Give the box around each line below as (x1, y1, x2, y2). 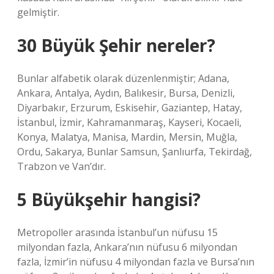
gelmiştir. (17, 6, 59, 19)
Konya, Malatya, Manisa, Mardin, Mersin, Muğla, (17, 130, 237, 144)
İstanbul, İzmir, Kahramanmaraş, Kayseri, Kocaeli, (17, 116, 242, 129)
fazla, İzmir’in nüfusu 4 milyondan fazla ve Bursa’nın (17, 255, 254, 268)
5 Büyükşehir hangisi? (17, 188, 201, 211)
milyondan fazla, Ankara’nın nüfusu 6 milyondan (17, 240, 237, 254)
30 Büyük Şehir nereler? (17, 34, 215, 57)
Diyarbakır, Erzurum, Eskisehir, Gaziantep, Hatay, (17, 101, 242, 114)
